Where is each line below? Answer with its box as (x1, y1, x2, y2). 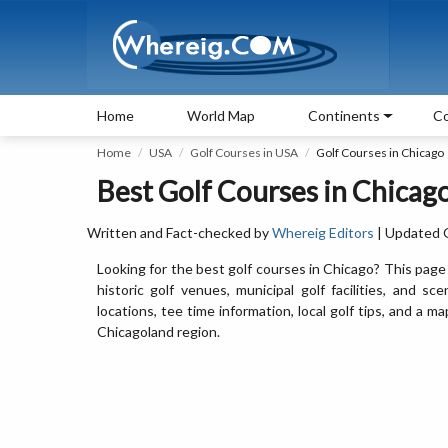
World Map (187, 107, 255, 124)
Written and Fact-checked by (87, 224, 272, 241)
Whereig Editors (272, 224, 374, 241)
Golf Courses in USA (190, 145, 298, 160)
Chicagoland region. (97, 323, 220, 340)
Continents (308, 107, 380, 124)
